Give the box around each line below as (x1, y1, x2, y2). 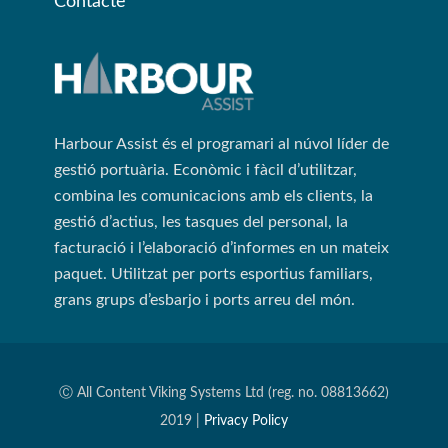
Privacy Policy (204, 414, 288, 429)
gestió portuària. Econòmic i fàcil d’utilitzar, (54, 162, 357, 179)
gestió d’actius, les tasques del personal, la (54, 214, 348, 231)
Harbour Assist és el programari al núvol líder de (54, 136, 389, 153)
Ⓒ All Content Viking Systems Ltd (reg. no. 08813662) (59, 386, 389, 401)
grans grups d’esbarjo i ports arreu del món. (54, 292, 355, 309)
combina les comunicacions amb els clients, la (54, 188, 373, 205)
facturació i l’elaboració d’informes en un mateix (54, 240, 389, 257)
